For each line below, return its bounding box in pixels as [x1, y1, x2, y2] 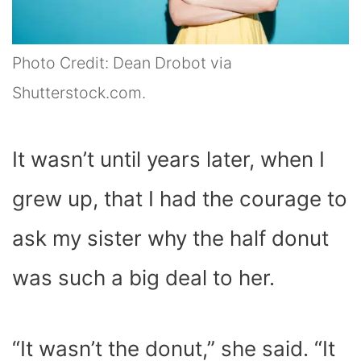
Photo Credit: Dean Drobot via [12, 53, 232, 73]
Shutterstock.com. [12, 83, 146, 103]
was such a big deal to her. [12, 265, 280, 291]
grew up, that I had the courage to [12, 186, 347, 212]
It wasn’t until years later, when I [12, 147, 325, 172]
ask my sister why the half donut [12, 226, 329, 251]
